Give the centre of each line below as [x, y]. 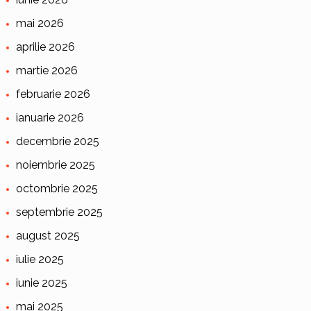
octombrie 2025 [57, 189]
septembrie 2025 [59, 212]
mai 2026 [40, 24]
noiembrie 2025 [55, 165]
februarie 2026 [53, 94]
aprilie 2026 [45, 47]
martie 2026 [47, 71]
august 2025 [48, 236]
